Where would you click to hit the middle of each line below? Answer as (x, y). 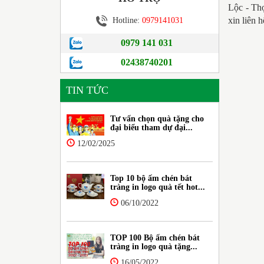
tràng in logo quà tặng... (154, 246)
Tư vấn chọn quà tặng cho (157, 118)
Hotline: (127, 20)
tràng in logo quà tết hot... (158, 187)
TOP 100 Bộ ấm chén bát (155, 237)
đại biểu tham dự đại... (152, 127)
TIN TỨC (87, 90)
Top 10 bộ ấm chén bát (151, 178)
